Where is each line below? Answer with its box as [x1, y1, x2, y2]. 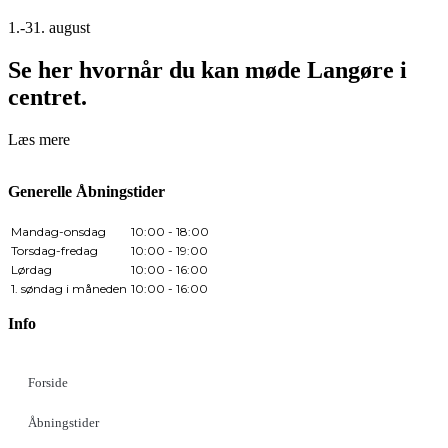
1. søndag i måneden [11, 280, 127, 296]
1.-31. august [8, 18, 90, 36]
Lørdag [11, 261, 52, 277]
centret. [8, 83, 87, 110]
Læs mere [8, 130, 70, 148]
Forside [28, 374, 68, 390]
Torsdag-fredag [11, 242, 98, 258]
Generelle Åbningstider [8, 182, 165, 200]
